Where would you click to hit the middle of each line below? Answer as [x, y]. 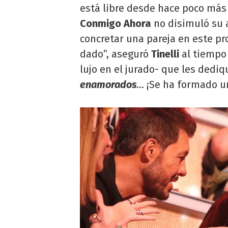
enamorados [108, 85]
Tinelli [165, 54]
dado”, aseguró [116, 54]
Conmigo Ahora [116, 24]
